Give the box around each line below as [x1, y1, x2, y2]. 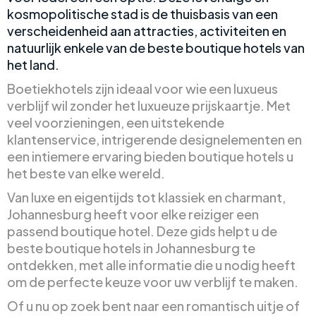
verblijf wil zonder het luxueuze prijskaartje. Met [7, 97, 291, 114]
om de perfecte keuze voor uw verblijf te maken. [7, 274, 298, 290]
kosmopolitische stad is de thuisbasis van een [7, 6, 278, 22]
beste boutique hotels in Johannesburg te [7, 240, 255, 256]
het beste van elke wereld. [7, 165, 165, 181]
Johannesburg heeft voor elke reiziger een [7, 206, 259, 222]
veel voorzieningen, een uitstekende [7, 114, 224, 130]
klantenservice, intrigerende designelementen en [7, 131, 302, 147]
